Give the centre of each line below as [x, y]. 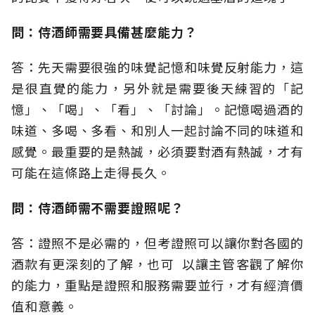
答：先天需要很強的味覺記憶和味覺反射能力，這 [157, 67]
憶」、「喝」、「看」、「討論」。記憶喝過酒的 [157, 109]
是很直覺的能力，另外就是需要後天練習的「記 [157, 88]
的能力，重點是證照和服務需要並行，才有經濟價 [157, 285]
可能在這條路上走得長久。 [91, 173]
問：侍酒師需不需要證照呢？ [98, 208]
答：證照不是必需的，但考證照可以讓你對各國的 [157, 243]
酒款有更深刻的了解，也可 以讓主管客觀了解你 [157, 264]
